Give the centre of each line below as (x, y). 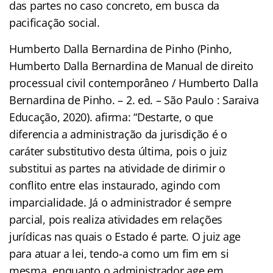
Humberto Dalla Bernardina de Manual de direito (131, 66)
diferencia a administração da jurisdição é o (119, 134)
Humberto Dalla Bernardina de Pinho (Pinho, (121, 48)
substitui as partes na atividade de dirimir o (117, 168)
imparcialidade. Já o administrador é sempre (120, 202)
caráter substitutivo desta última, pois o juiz (118, 151)
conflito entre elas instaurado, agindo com (115, 185)
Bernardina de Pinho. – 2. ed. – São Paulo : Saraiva (134, 100)
